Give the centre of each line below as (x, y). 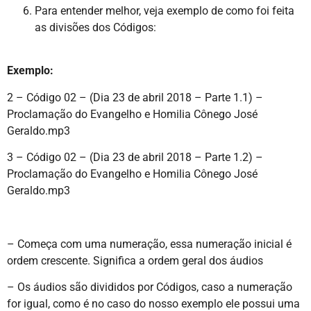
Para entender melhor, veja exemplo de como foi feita (165, 10)
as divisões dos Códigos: (95, 27)
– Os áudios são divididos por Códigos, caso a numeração (150, 287)
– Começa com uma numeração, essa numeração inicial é (149, 244)
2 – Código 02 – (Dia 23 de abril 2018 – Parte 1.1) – (135, 97)
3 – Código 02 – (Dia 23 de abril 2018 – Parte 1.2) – (135, 157)
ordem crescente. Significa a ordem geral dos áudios (135, 260)
